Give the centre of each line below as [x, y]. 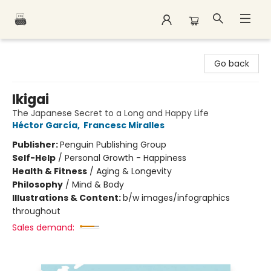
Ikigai [31, 100]
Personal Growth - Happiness [126, 158]
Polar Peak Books [44, 50]
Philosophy [38, 184]
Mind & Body [98, 184]
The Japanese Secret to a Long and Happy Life [110, 113]
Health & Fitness [50, 171]
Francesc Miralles [124, 125]
